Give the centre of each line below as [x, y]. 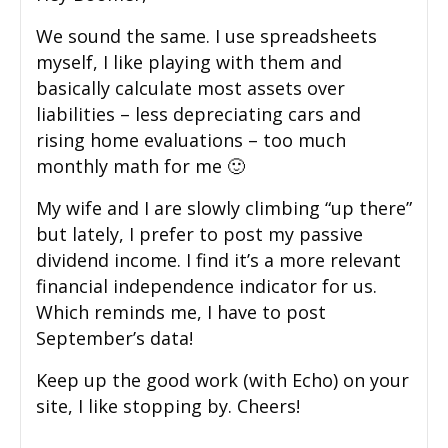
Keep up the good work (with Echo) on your [222, 380]
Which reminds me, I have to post [181, 312]
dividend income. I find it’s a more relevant [218, 260]
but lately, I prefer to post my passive [199, 234]
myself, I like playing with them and [189, 62]
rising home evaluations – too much [191, 140]
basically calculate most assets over [190, 88]
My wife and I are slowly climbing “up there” [224, 208]
